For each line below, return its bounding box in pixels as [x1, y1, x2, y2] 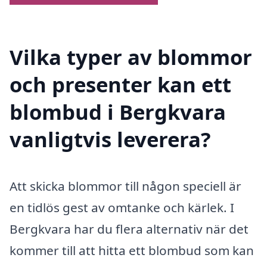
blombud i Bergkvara [10, 97, 226, 126]
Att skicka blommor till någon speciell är [10, 177, 241, 194]
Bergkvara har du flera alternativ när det [10, 220, 249, 237]
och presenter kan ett [10, 70, 231, 98]
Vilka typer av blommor [10, 42, 252, 71]
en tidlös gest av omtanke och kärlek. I [10, 198, 234, 216]
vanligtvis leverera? [10, 125, 211, 153]
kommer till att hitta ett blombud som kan [10, 241, 254, 259]
